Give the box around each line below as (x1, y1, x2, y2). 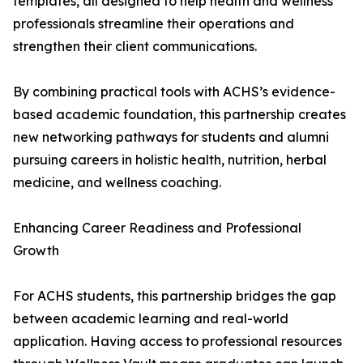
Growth (13, 242, 59, 259)
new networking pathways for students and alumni (13, 129, 329, 146)
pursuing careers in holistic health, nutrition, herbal (13, 152, 327, 169)
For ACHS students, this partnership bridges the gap (13, 288, 336, 305)
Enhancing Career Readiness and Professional (13, 220, 301, 237)
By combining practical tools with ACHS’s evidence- (13, 83, 335, 100)
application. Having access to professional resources (13, 333, 342, 350)
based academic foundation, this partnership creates (13, 106, 346, 123)
